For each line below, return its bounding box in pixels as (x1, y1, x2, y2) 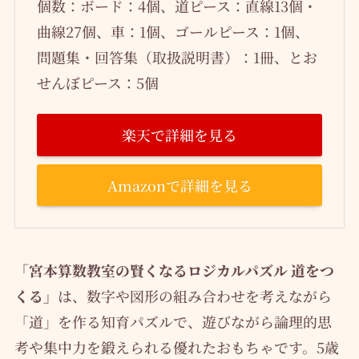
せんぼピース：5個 (36, 72, 159, 94)
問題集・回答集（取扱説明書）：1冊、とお (36, 46, 317, 68)
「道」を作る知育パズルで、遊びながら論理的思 (14, 311, 332, 333)
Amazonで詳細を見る (107, 174, 252, 196)
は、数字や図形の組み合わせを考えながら (57, 285, 332, 307)
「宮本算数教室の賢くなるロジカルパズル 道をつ (14, 260, 334, 281)
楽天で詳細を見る (122, 124, 237, 146)
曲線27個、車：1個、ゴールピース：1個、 (36, 21, 309, 42)
